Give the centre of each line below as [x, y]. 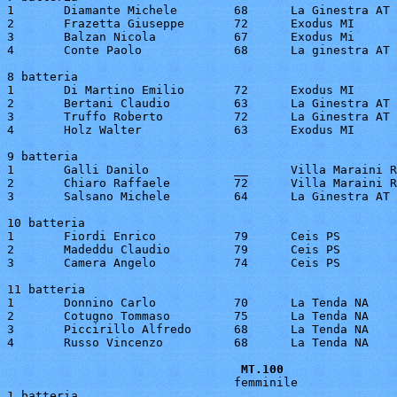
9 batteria [43, 156]
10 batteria [46, 223]
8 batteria [43, 77]
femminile [152, 382]
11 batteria [46, 289]
